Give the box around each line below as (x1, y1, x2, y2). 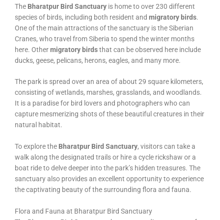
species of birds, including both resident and (15, 13, 149, 21)
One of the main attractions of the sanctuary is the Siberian (15, 24, 193, 32)
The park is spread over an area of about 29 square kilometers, (15, 78, 203, 86)
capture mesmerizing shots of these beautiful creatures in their (15, 110, 204, 118)
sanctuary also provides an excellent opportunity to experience (15, 175, 204, 183)
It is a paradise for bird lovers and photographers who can (15, 99, 190, 108)
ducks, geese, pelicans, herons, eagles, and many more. (15, 56, 181, 64)
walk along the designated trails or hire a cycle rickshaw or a (15, 153, 196, 162)
